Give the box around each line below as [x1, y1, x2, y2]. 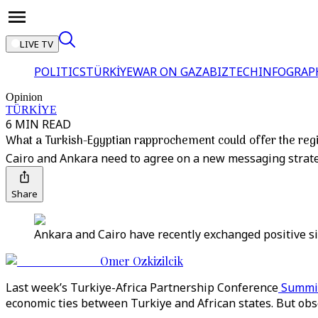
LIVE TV [20, 38, 53, 50]
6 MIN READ [6, 116, 71, 132]
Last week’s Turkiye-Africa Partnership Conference [6, 280, 278, 295]
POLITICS [34, 64, 86, 79]
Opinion [6, 91, 43, 103]
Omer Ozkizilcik [100, 253, 183, 268]
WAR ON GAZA [133, 64, 209, 79]
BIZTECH [209, 64, 258, 79]
